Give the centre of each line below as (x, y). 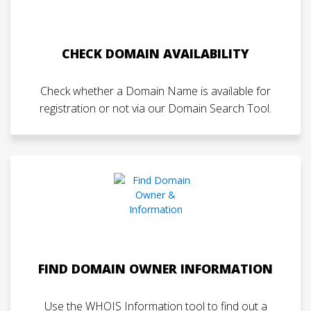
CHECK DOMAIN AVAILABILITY (155, 53)
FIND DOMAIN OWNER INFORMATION (155, 269)
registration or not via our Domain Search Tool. (155, 108)
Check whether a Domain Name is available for (155, 91)
